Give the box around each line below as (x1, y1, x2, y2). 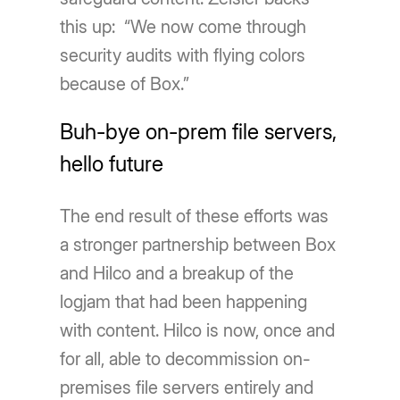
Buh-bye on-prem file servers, (60, 119, 337, 146)
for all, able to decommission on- (60, 348, 312, 371)
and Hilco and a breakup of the (60, 262, 295, 285)
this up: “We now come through (60, 16, 307, 38)
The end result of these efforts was (60, 205, 329, 228)
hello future (60, 151, 164, 178)
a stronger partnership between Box (60, 234, 337, 256)
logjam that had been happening (60, 291, 308, 313)
